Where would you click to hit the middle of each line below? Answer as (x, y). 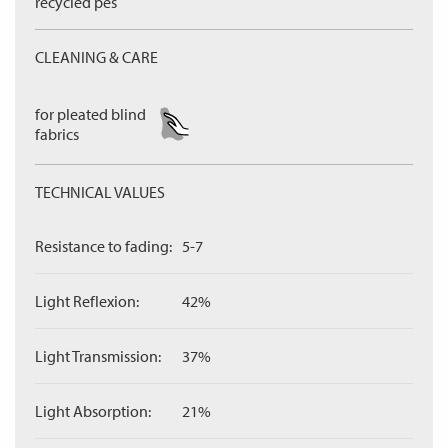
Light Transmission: (98, 356)
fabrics (57, 134)
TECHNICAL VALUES (100, 192)
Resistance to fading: (103, 246)
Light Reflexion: (87, 301)
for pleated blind (90, 114)
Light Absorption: (93, 411)
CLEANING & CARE (96, 57)
